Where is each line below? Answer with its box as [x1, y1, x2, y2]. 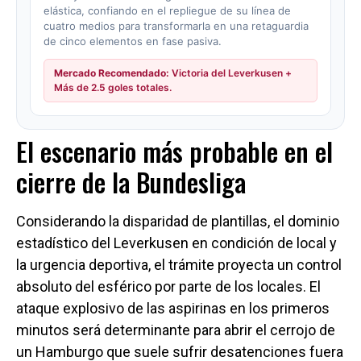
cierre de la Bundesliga [16, 163, 246, 201]
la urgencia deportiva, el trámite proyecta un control [16, 256, 342, 273]
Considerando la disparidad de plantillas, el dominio [16, 213, 339, 230]
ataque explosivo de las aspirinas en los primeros [16, 300, 330, 317]
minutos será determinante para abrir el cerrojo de [16, 322, 335, 338]
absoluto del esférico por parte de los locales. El [16, 278, 321, 295]
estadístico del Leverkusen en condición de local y [16, 234, 337, 251]
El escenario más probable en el [16, 132, 333, 170]
